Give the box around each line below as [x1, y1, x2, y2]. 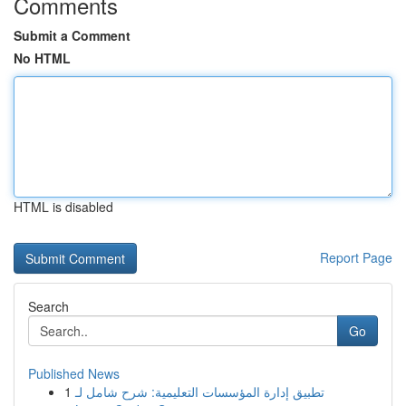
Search [28, 297, 69, 315]
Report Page [320, 248, 392, 266]
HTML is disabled [14, 198, 113, 216]
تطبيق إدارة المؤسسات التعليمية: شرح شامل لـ [75, 382, 324, 401]
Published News [28, 364, 120, 382]
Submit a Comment [14, 26, 130, 44]
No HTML [14, 49, 71, 67]
